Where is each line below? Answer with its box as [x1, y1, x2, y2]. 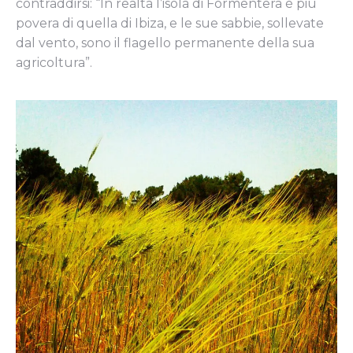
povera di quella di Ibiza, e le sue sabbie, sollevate [16, 16, 324, 31]
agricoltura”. [16, 55, 92, 70]
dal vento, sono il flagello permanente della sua [16, 35, 314, 50]
